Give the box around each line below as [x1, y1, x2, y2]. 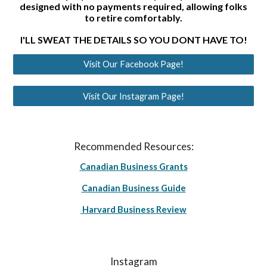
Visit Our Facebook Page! [83, 59, 184, 70]
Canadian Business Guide [81, 183, 186, 193]
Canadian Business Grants [79, 162, 188, 172]
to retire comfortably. [85, 11, 182, 23]
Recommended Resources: [73, 140, 194, 153]
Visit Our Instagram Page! [83, 91, 184, 101]
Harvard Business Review [80, 204, 187, 215]
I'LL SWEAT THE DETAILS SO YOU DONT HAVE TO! [20, 33, 247, 45]
